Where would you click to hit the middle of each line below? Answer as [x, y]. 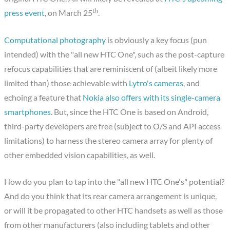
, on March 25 [69, 13]
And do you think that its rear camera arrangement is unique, [111, 196]
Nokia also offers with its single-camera [152, 97]
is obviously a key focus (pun [157, 40]
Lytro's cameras [156, 83]
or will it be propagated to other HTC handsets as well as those [114, 211]
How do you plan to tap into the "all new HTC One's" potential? [114, 182]
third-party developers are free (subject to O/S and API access [113, 126]
